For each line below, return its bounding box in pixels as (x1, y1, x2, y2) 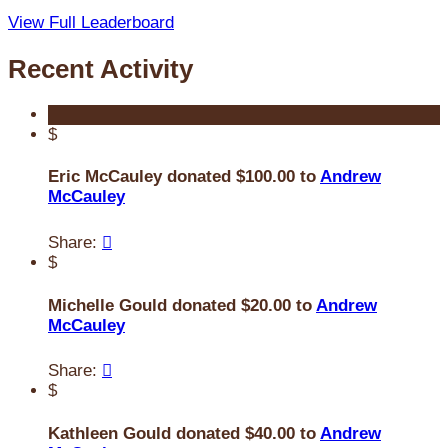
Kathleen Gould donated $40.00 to (48, 423, 320, 443)
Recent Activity (8, 54, 193, 83)
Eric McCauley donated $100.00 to (48, 167, 320, 187)
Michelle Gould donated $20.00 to (48, 295, 316, 315)
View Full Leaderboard (8, 13, 174, 33)
